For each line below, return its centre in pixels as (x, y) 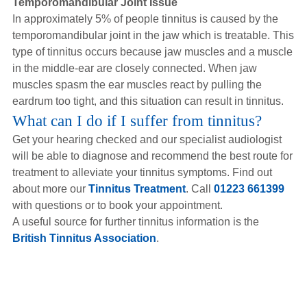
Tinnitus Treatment (137, 189)
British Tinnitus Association (84, 238)
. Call (199, 189)
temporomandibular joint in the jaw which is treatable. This (153, 35)
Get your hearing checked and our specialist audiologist (147, 139)
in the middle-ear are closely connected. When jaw (134, 68)
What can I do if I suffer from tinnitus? (137, 121)
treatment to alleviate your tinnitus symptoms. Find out (142, 172)
